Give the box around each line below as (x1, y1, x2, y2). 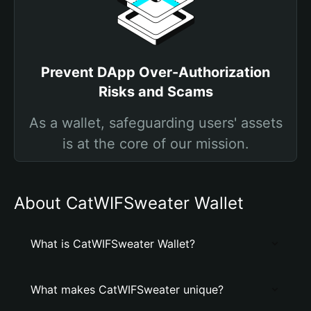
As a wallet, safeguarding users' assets (28, 115, 283, 131)
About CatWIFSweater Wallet (14, 193, 244, 213)
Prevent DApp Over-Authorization (41, 64, 270, 81)
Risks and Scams (98, 83, 213, 100)
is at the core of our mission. (62, 135, 249, 152)
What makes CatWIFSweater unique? (31, 283, 224, 296)
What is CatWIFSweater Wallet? (31, 237, 195, 251)
